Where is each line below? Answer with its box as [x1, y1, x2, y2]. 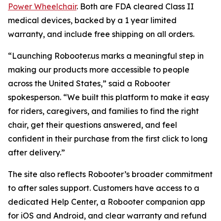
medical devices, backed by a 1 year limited [8, 15, 177, 26]
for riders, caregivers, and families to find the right [8, 106, 199, 116]
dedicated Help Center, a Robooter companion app [8, 197, 205, 207]
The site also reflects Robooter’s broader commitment [8, 169, 213, 180]
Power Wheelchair [8, 1, 76, 12]
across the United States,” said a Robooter [8, 78, 170, 89]
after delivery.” [8, 147, 65, 158]
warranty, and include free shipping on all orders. [8, 29, 194, 39]
